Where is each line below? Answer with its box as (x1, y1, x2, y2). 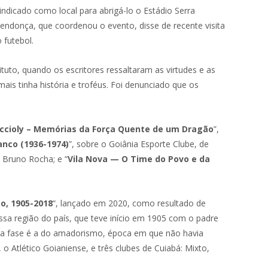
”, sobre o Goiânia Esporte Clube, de (69, 138, 209, 150)
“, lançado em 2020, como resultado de (53, 197, 206, 209)
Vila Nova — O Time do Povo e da (68, 153, 210, 165)
